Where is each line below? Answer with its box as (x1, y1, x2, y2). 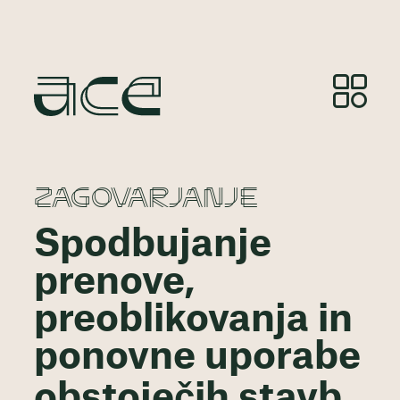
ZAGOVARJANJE (33, 176, 258, 215)
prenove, (33, 263, 195, 302)
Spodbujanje (33, 226, 271, 264)
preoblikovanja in (33, 301, 353, 339)
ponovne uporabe (33, 338, 361, 377)
